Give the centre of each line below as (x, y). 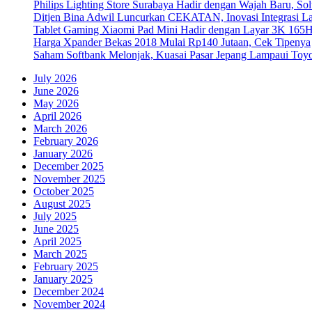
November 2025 (69, 178)
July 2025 (55, 216)
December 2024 (69, 291)
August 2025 (62, 203)
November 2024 (69, 304)
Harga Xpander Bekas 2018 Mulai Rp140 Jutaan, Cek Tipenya (172, 42)
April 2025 (57, 241)
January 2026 (63, 153)
